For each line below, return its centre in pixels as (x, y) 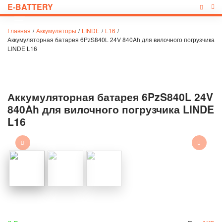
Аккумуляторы (56, 30)
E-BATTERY (30, 7)
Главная (19, 30)
